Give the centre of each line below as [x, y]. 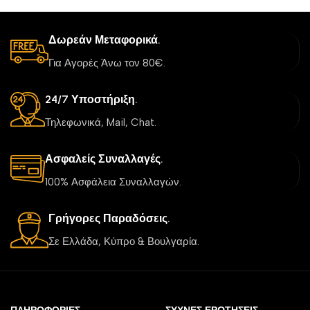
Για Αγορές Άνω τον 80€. [107, 63]
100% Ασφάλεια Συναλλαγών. [113, 182]
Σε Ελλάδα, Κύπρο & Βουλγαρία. [124, 241]
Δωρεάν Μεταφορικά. [104, 39]
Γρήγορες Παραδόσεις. [109, 218]
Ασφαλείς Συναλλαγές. [104, 158]
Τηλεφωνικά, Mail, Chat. [101, 122]
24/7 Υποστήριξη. [91, 99]
